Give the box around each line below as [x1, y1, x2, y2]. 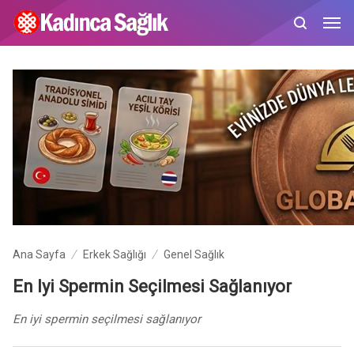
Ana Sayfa [12, 248, 66, 261]
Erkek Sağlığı [82, 248, 146, 261]
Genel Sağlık [163, 248, 224, 261]
